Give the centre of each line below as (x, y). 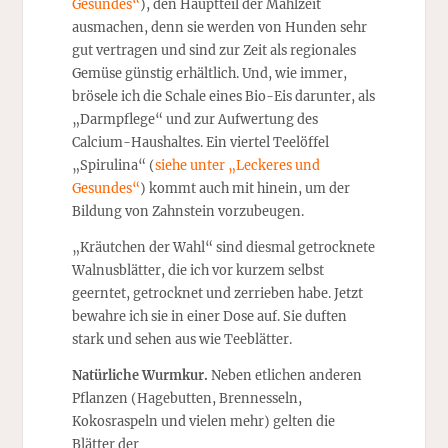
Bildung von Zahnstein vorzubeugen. (187, 211)
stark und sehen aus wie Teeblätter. (181, 338)
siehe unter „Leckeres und (237, 165)
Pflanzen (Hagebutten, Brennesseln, (186, 397)
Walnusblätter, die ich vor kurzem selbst (197, 269)
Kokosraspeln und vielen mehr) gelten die (203, 420)
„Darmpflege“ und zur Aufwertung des (194, 119)
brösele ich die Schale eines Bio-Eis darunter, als (223, 96)
